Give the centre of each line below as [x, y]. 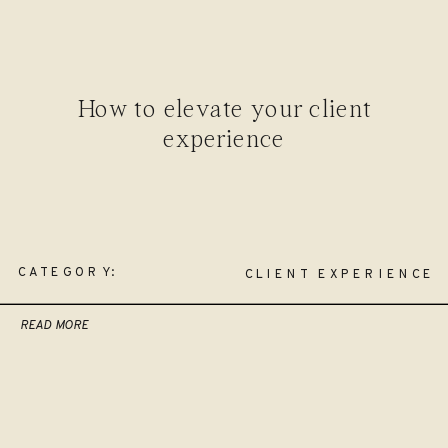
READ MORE [54, 325]
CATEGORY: [68, 272]
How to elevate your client [224, 110]
